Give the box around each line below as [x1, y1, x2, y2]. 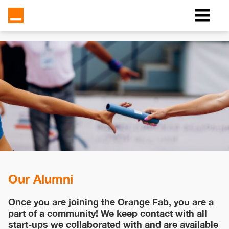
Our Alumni [8, 172, 73, 187]
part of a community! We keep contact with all [8, 208, 207, 219]
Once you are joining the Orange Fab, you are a [8, 196, 214, 208]
